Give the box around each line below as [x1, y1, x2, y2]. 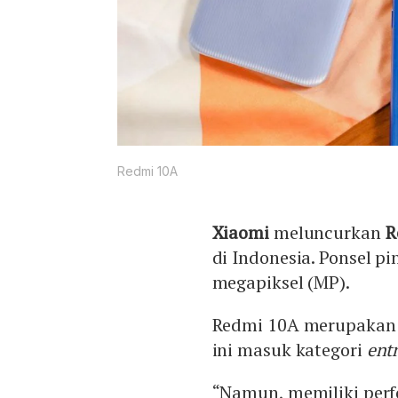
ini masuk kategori [211, 338, 367, 362]
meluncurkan [268, 220, 386, 245]
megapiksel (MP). [211, 270, 350, 295]
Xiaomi [211, 220, 269, 245]
